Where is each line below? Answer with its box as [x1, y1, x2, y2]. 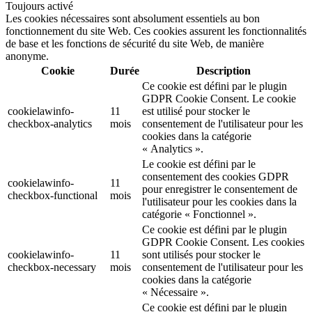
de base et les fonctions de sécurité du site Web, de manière [6, 38, 264, 50]
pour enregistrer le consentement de [142, 183, 297, 196]
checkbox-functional [8, 189, 97, 202]
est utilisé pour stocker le [142, 105, 250, 118]
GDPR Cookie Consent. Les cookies [142, 236, 304, 249]
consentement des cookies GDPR [142, 171, 289, 183]
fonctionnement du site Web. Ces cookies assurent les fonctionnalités [6, 25, 306, 38]
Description [196, 65, 251, 77]
